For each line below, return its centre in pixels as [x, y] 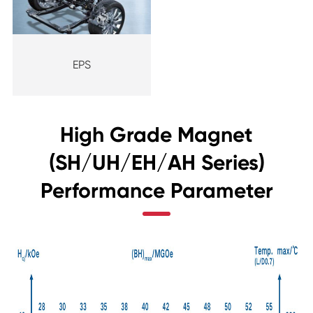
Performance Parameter [156, 191]
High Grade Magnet [156, 135]
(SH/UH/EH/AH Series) [156, 163]
